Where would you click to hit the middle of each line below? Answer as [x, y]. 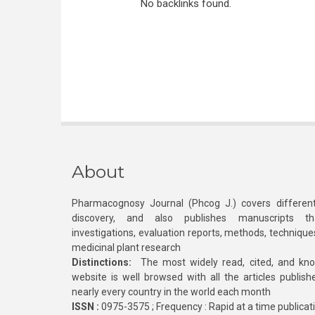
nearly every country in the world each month [171, 292]
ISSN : [85, 307]
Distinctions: [102, 262]
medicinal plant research [126, 247]
